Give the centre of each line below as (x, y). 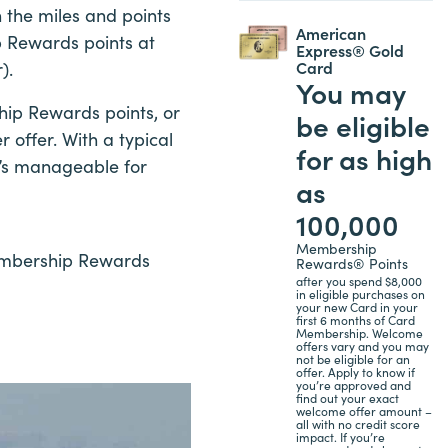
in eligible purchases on (360, 293)
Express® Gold (349, 49)
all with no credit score (357, 423)
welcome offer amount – (363, 410)
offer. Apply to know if (355, 371)
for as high (363, 157)
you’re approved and (353, 384)
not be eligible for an (352, 358)
